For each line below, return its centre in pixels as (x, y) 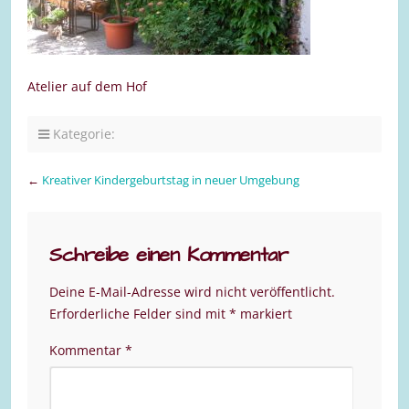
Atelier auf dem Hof (87, 87)
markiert (264, 314)
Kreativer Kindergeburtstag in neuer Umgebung (171, 180)
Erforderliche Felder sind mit (139, 314)
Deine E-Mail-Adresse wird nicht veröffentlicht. (192, 292)
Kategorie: (82, 134)
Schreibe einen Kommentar (169, 256)
